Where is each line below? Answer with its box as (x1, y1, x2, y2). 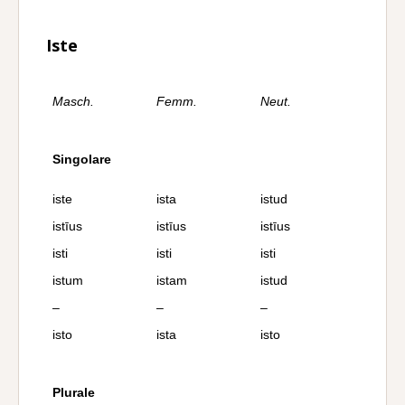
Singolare (52, 152, 111, 166)
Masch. (52, 94, 94, 108)
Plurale (52, 385, 95, 400)
